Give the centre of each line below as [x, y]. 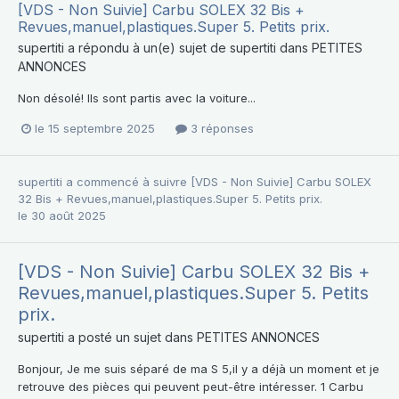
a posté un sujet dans [130, 337]
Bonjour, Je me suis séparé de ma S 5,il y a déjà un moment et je [199, 368]
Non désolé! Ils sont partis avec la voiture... [137, 98]
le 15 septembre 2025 [95, 128]
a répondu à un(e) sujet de [147, 47]
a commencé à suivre [126, 181]
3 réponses [220, 128]
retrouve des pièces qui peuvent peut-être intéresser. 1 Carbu [191, 386]
